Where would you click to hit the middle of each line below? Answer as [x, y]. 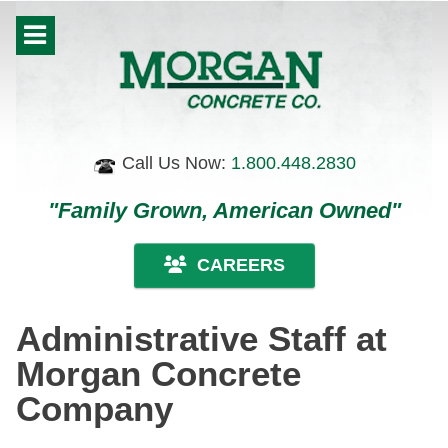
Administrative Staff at [201, 338]
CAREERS [240, 264]
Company [94, 408]
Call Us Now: [176, 162]
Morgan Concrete [158, 373]
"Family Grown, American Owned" [224, 210]
